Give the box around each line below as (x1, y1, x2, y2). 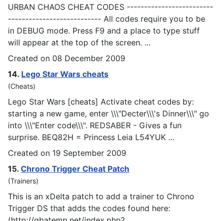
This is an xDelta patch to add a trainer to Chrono (8, 191, 194, 201)
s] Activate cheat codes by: (91, 96, 194, 107)
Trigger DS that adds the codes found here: (8, 203, 170, 213)
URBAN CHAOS (8, 1, 68, 12)
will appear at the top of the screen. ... (8, 37, 150, 47)
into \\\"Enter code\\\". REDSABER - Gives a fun (8, 120, 182, 130)
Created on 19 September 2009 (8, 147, 126, 158)
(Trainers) (8, 176, 38, 185)
